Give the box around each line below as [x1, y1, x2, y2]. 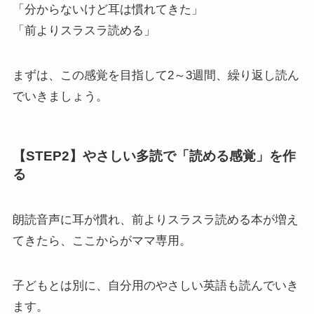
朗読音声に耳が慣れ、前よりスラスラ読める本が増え [12, 213, 299, 227]
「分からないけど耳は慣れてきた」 [12, 3, 203, 17]
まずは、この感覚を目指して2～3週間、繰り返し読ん [12, 69, 299, 83]
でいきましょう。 [12, 90, 108, 104]
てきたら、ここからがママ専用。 [12, 234, 191, 248]
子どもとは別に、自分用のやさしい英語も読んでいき [12, 279, 299, 293]
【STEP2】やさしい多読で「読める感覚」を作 [12, 148, 296, 163]
